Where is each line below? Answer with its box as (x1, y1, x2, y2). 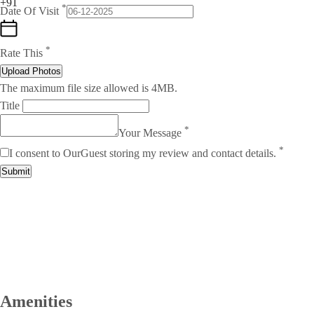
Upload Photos (1, 66, 61, 77)
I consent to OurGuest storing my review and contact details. (9, 146, 279, 159)
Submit (1, 165, 30, 177)
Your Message (118, 127, 184, 139)
